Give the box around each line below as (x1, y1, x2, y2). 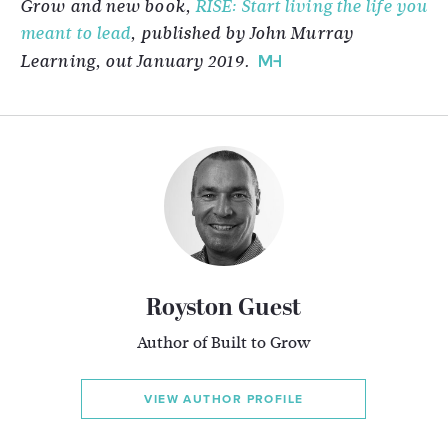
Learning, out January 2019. (20, 50, 249, 73)
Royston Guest (146, 296, 302, 322)
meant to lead (20, 22, 131, 45)
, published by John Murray (130, 22, 353, 45)
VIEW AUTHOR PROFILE (144, 392, 304, 406)
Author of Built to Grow (136, 331, 311, 354)
